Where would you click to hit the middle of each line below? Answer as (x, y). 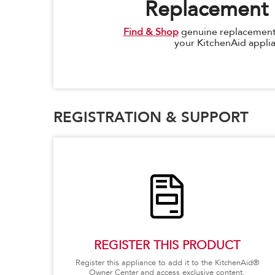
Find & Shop (151, 32)
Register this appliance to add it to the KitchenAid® (167, 263)
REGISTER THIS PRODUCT (167, 245)
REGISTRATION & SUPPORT (151, 117)
